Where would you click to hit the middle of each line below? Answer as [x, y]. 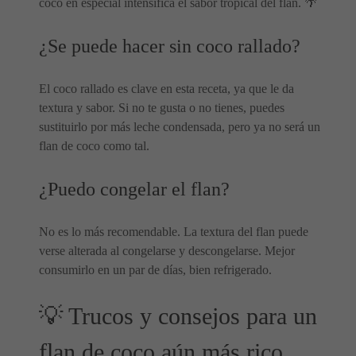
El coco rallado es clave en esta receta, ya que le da [166, 89]
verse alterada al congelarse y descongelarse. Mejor [167, 251]
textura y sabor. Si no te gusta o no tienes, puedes [162, 108]
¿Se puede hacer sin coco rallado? [170, 46]
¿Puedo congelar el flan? [134, 189]
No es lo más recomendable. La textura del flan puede [174, 232]
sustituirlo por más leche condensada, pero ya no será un [180, 127]
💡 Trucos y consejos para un [178, 316]
